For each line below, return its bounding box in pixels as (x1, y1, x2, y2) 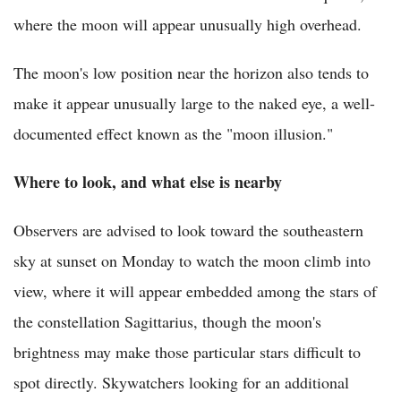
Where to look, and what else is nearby (13, 170, 282, 194)
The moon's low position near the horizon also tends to (13, 62, 369, 84)
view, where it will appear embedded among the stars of (13, 280, 377, 303)
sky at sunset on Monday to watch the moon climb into (13, 250, 371, 272)
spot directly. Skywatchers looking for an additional (13, 371, 349, 394)
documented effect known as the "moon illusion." (13, 123, 333, 145)
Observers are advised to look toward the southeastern (13, 219, 363, 242)
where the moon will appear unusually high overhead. (13, 13, 362, 36)
